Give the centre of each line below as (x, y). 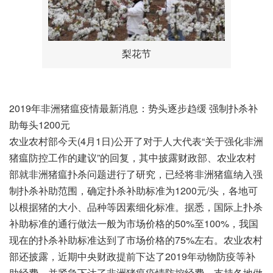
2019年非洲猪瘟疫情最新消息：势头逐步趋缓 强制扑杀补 (133, 108)
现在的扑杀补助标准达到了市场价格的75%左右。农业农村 (136, 239)
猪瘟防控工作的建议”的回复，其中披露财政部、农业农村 (133, 157)
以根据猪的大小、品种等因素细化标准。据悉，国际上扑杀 (136, 207)
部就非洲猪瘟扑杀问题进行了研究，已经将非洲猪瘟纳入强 (136, 174)
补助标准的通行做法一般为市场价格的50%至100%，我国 (134, 223)
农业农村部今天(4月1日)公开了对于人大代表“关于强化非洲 (136, 141)
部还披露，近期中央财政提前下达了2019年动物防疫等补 (132, 256)
